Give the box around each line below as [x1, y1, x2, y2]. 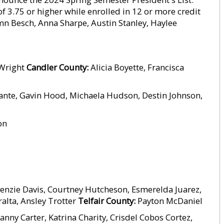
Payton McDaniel [135, 195, 202, 206]
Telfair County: [78, 195, 135, 206]
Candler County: [26, 61, 88, 73]
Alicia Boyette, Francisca [88, 61, 184, 73]
